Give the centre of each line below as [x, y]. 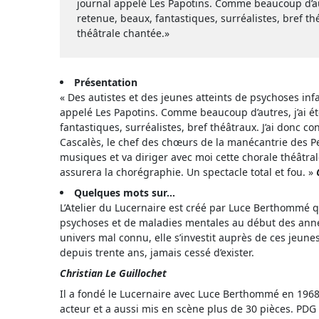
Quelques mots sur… [125, 193]
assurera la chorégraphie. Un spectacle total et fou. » [188, 172]
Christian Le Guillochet [113, 273]
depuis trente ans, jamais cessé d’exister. [157, 253]
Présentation [106, 83]
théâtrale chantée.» [123, 33]
